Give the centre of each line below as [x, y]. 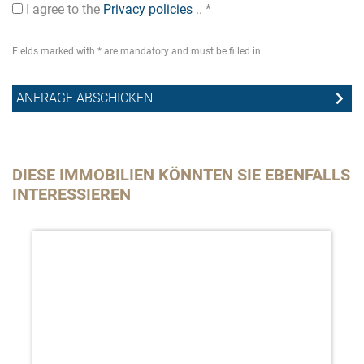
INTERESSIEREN [71, 194]
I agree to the [63, 9]
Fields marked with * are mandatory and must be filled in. [138, 51]
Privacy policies [148, 9]
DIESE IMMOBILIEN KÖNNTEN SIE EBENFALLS [181, 175]
